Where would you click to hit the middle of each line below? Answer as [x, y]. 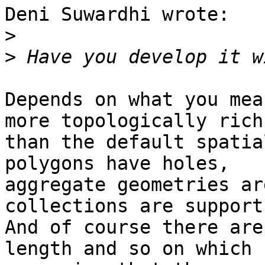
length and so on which [128, 249]
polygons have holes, [117, 164]
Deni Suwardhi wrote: [117, 14]
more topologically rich [134, 121]
